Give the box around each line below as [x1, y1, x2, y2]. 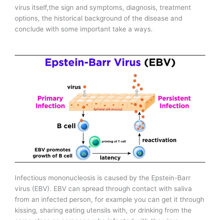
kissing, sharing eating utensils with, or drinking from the [15, 206, 192, 214]
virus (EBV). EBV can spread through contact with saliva [15, 184, 192, 192]
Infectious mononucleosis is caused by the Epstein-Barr [15, 173, 191, 182]
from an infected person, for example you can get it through [15, 195, 204, 203]
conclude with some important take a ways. [15, 25, 153, 33]
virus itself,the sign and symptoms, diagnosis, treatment [15, 3, 191, 12]
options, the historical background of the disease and [15, 14, 182, 23]
